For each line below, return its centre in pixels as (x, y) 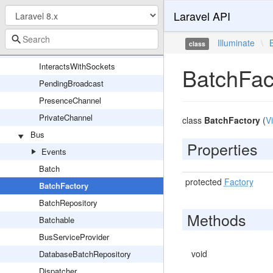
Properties (222, 149)
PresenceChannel (70, 100)
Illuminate (236, 43)
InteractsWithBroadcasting (86, 49)
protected (204, 182)
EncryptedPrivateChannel (84, 32)
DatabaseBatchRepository (85, 254)
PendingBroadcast (71, 83)
